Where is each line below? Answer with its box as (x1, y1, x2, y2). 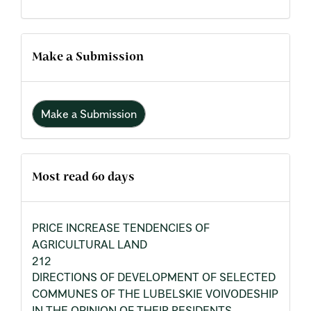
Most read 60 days (32, 171, 135, 183)
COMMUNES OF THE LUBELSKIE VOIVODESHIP (32, 287, 278, 301)
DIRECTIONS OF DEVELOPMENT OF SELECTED (32, 270, 276, 284)
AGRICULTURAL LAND (32, 237, 147, 251)
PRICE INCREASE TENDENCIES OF (32, 221, 210, 235)
